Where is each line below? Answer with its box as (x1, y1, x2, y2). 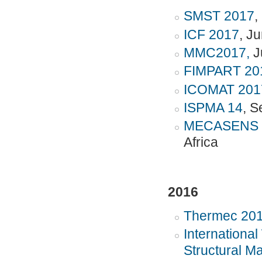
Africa (183, 135, 218, 150)
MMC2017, (183, 45, 250, 60)
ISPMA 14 (183, 101, 243, 116)
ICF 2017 (183, 27, 239, 42)
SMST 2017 (183, 9, 254, 24)
